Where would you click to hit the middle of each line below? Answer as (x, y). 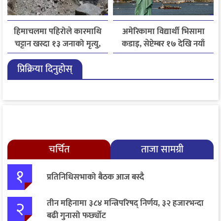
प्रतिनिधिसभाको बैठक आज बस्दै (95, 177)
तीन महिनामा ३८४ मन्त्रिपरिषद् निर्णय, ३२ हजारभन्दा (125, 203)
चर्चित (59, 150)
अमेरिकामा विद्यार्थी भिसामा (163, 32)
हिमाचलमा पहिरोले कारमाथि (58, 32)
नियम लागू (163, 56)
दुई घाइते (58, 56)
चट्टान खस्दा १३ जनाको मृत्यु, (58, 44)
